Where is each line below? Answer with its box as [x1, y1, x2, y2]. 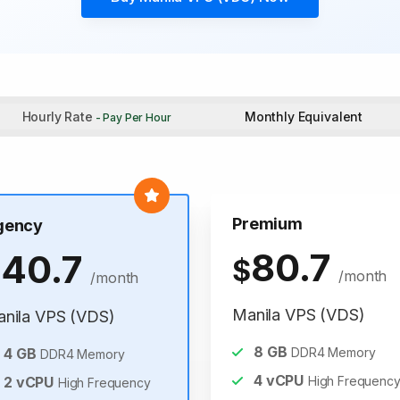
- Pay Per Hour [92, 111, 171, 124]
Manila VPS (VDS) [232, 305, 365, 324]
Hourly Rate [21, 109, 93, 124]
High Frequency [57, 375, 151, 390]
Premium [232, 214, 303, 233]
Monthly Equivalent [244, 109, 363, 124]
